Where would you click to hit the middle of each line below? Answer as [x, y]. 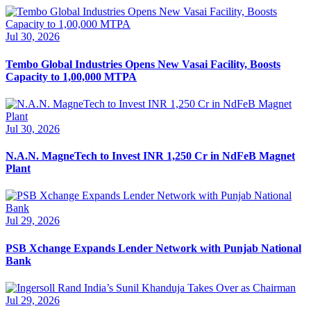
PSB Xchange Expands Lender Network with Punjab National [153, 248]
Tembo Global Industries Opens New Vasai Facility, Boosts [143, 64]
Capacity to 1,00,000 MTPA [71, 76]
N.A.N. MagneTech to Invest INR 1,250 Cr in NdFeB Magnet [150, 156]
